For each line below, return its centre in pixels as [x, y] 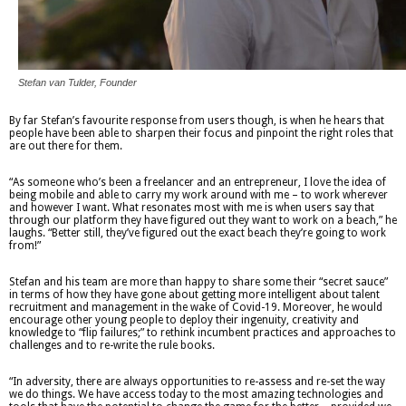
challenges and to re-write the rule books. [112, 346]
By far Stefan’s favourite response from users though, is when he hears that [197, 121]
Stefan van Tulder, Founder [77, 83]
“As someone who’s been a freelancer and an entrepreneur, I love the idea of [198, 183]
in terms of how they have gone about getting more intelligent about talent [194, 295]
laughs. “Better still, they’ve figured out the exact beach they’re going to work [198, 233]
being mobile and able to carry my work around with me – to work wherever [198, 195]
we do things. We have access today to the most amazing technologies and [196, 395]
